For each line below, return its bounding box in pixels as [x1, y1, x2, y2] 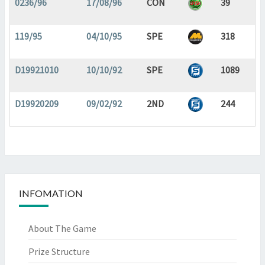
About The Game [28, 222, 96, 234]
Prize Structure [28, 245, 90, 257]
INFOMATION [19, 188, 83, 199]
